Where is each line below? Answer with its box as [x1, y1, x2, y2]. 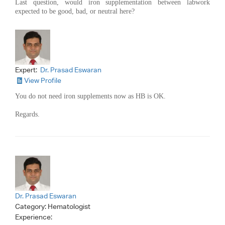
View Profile [24, 76, 61, 84]
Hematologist [48, 202, 90, 210]
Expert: [15, 65, 39, 74]
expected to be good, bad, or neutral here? [15, 7, 135, 15]
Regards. [15, 110, 40, 118]
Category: [15, 202, 48, 210]
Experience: [15, 212, 54, 221]
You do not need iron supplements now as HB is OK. [15, 92, 166, 100]
